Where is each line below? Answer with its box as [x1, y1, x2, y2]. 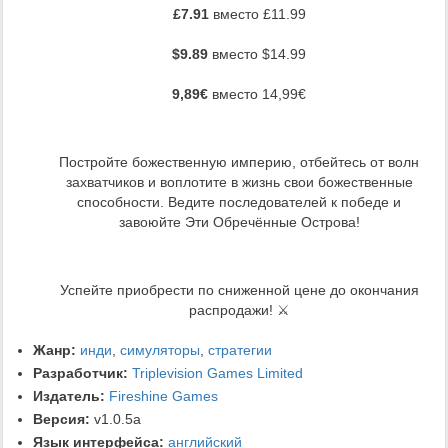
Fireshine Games [109, 388, 218, 405]
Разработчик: [33, 365, 128, 382]
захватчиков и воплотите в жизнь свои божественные [65, 174, 413, 191]
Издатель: [33, 388, 105, 405]
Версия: [33, 411, 90, 428]
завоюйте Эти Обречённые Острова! [118, 214, 360, 231]
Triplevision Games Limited [132, 365, 303, 382]
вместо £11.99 [208, 6, 306, 23]
